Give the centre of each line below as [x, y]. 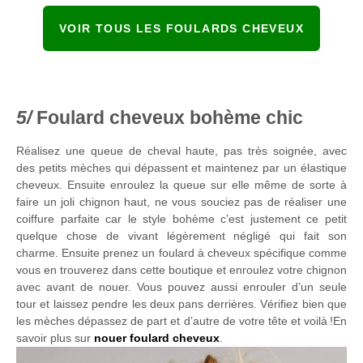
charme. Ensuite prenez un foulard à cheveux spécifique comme [181, 253]
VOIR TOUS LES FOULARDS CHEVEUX [181, 28]
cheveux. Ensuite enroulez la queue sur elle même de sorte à [181, 185]
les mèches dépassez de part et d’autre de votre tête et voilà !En [181, 321]
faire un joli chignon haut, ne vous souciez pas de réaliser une [181, 202]
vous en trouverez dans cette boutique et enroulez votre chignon [181, 270]
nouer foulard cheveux [157, 338]
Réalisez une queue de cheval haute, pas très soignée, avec [181, 151]
